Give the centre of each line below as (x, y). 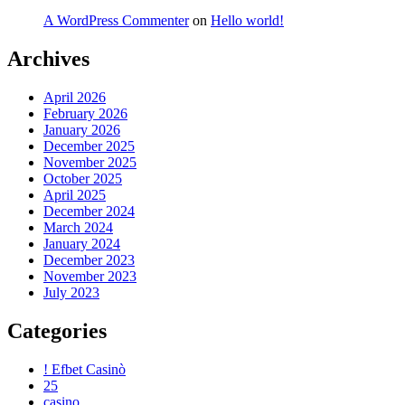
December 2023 (89, 260)
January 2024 (82, 244)
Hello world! (247, 21)
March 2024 (78, 228)
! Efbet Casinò (85, 370)
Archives (48, 59)
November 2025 (90, 163)
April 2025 (75, 195)
